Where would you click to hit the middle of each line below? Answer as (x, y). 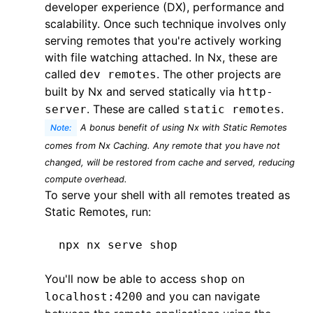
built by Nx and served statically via (141, 92)
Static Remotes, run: (98, 212)
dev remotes (118, 74)
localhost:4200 (94, 297)
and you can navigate (201, 296)
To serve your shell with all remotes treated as (167, 195)
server (66, 109)
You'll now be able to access (122, 279)
